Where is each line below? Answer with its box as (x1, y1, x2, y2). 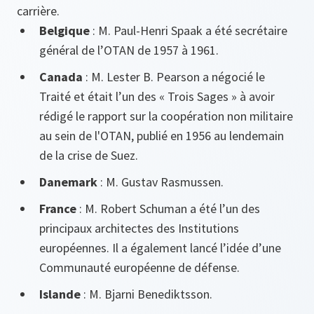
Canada (39, 68, 86, 85)
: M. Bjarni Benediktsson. (83, 285, 212, 302)
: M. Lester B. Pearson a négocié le (86, 68, 265, 85)
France (39, 200, 79, 217)
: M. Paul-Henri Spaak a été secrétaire (93, 22, 287, 39)
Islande (39, 285, 83, 302)
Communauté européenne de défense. (39, 259, 240, 275)
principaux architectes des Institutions (39, 219, 239, 236)
